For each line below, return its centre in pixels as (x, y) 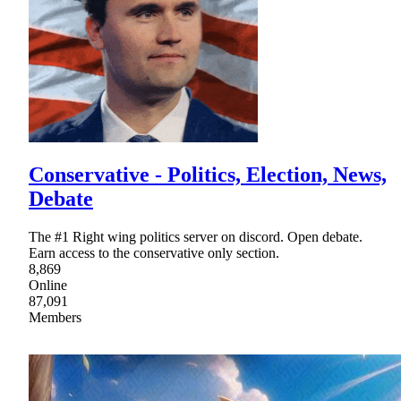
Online (48, 286)
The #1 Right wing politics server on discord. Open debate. (196, 237)
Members (55, 318)
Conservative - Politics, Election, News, (208, 175)
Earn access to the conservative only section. (154, 253)
